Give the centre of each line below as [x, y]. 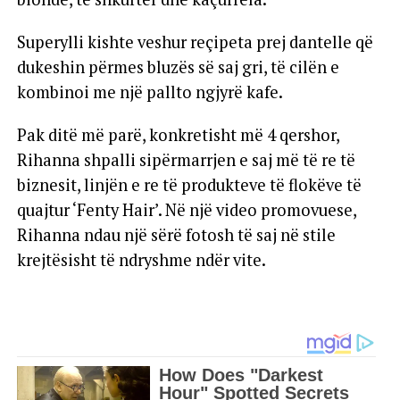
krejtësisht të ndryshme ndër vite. [141, 260]
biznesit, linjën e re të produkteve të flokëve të [189, 185]
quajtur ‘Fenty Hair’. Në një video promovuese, [186, 210]
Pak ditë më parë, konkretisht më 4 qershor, [178, 135]
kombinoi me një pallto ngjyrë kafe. [150, 92]
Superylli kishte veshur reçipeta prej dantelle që [195, 42]
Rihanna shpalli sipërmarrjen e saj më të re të [186, 160]
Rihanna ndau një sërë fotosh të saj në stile [176, 235]
